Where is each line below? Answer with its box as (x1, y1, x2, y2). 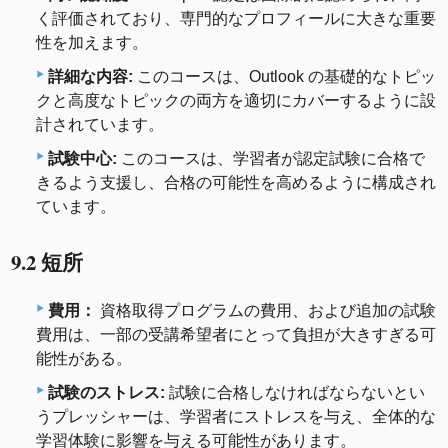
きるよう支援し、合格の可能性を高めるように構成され (36, 174, 436, 192)
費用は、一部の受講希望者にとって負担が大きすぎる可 (36, 325, 436, 343)
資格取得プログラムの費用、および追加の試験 (96, 301, 436, 319)
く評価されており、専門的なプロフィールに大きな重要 (36, 10, 436, 28)
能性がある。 (36, 349, 132, 367)
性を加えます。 (36, 34, 148, 52)
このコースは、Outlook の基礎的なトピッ (133, 68, 436, 86)
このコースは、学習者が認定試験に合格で (117, 150, 425, 168)
